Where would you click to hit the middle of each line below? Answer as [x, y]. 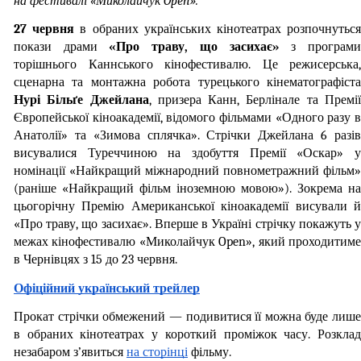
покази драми [62, 47]
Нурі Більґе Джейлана [81, 100]
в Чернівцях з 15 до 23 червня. [95, 260]
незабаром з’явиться [70, 352]
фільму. [210, 352]
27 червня [47, 29]
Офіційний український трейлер [107, 288]
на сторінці [157, 352]
